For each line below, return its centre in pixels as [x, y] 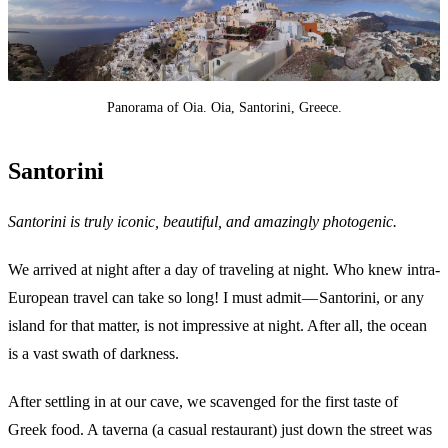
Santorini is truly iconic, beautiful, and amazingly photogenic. [202, 221]
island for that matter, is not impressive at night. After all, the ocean [217, 325]
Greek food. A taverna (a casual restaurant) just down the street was [220, 429]
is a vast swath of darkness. [93, 353]
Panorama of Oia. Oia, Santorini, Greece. [224, 107]
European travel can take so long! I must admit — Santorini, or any [216, 297]
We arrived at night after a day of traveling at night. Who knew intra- [224, 269]
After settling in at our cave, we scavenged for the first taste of [203, 401]
